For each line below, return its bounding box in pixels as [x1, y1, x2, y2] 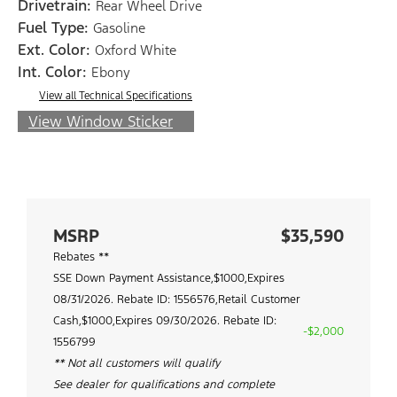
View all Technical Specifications [39, 88, 192, 102]
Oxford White [95, 41, 176, 58]
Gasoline [93, 19, 145, 36]
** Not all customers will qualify [53, 355, 220, 370]
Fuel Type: [18, 17, 89, 37]
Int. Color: [18, 61, 87, 82]
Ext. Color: [18, 39, 90, 59]
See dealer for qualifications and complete [53, 377, 275, 392]
